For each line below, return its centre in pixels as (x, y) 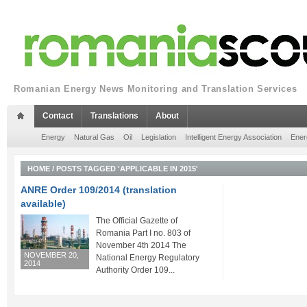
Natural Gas (94, 137)
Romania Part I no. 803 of (143, 233)
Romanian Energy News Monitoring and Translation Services (156, 89)
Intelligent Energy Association (233, 137)
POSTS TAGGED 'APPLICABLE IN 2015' (127, 169)
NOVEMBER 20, (51, 255)
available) (43, 204)
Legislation (159, 137)
